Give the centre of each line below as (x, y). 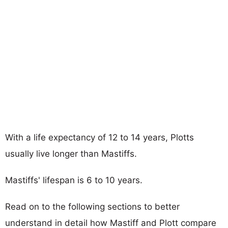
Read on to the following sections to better (92, 206)
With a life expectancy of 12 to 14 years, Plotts (99, 137)
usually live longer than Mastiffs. (71, 153)
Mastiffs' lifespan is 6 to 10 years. (74, 180)
